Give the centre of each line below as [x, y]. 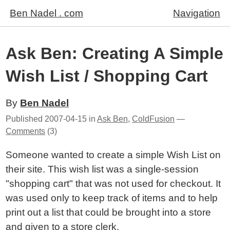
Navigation [197, 13]
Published [25, 119]
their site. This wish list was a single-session [102, 169]
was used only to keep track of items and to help [112, 198]
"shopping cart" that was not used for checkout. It [113, 184]
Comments [26, 131]
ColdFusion [154, 119]
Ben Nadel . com [46, 13]
